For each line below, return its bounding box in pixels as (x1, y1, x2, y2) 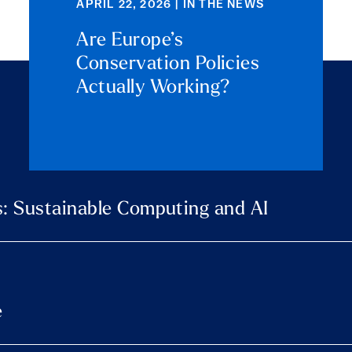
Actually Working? (76, 78, 231, 97)
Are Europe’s (76, 31, 184, 50)
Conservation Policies (76, 54, 260, 74)
